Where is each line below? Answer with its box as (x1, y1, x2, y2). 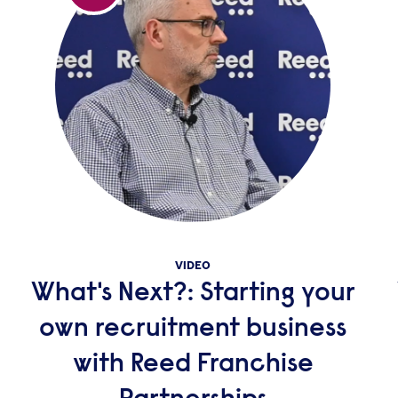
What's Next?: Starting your (30, 275, 355, 309)
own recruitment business (39, 310, 347, 345)
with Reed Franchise (72, 346, 314, 380)
